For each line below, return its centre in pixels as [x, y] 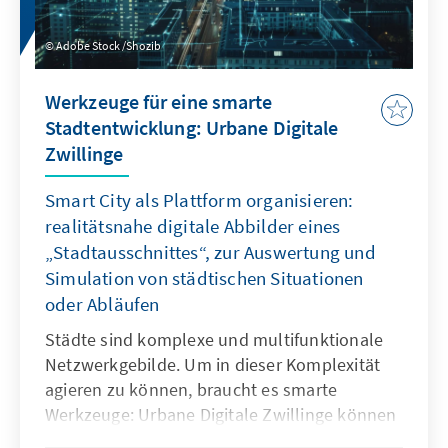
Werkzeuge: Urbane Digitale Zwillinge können [221, 415]
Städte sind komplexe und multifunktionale [214, 340]
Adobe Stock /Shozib [108, 46]
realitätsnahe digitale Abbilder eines [193, 226]
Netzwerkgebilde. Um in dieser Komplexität [213, 365]
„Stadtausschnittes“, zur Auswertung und [210, 252]
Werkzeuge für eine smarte [159, 102]
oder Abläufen [102, 304]
